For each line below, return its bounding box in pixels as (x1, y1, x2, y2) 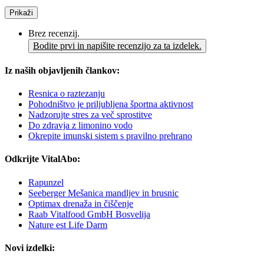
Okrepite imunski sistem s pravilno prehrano (28, 131, 192, 141)
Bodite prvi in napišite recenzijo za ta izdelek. (33, 40, 202, 51)
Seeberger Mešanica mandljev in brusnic (28, 187, 179, 198)
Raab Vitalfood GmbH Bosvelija (28, 209, 150, 219)
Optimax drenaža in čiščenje (28, 198, 133, 209)
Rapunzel (28, 177, 64, 187)
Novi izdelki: (5, 242, 55, 253)
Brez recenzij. (28, 28, 80, 38)
